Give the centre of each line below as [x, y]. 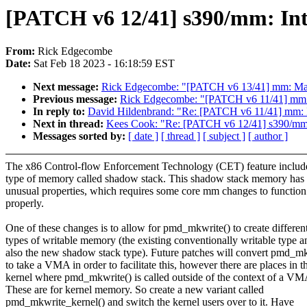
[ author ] [268, 136]
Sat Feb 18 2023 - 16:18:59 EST [104, 64]
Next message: [67, 87]
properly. [25, 204]
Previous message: [76, 99]
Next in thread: [70, 124]
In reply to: [60, 112]
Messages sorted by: [81, 136]
